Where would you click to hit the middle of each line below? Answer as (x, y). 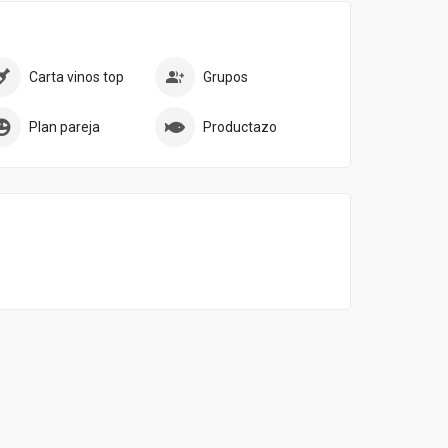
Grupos (226, 77)
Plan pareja (65, 127)
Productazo (240, 127)
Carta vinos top (77, 77)
